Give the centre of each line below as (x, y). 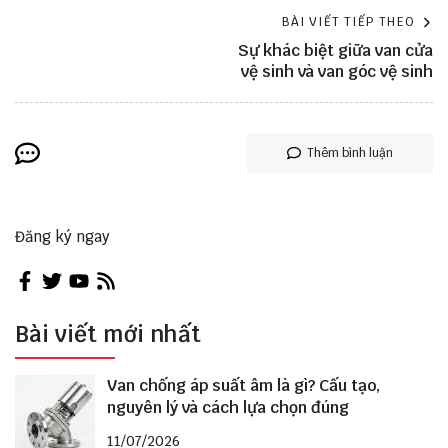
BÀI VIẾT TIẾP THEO (348, 22)
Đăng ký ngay (62, 236)
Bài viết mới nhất (108, 334)
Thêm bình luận (350, 153)
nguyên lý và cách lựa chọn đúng (228, 407)
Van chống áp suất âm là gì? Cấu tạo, (243, 385)
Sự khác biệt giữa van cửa (335, 50)
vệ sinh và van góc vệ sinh (337, 71)
